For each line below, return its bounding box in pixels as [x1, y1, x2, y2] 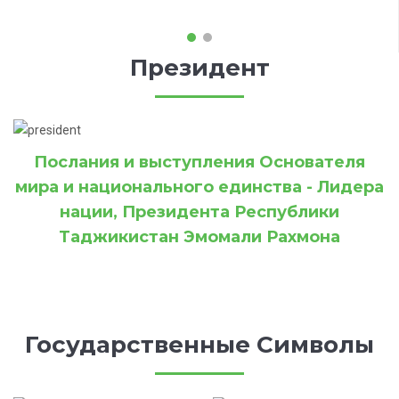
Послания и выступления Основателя [34, 152, 365, 173]
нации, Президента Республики [60, 202, 339, 223]
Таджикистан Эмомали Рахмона [59, 227, 340, 248]
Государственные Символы [25, 330, 374, 360]
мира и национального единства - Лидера [15, 177, 384, 198]
